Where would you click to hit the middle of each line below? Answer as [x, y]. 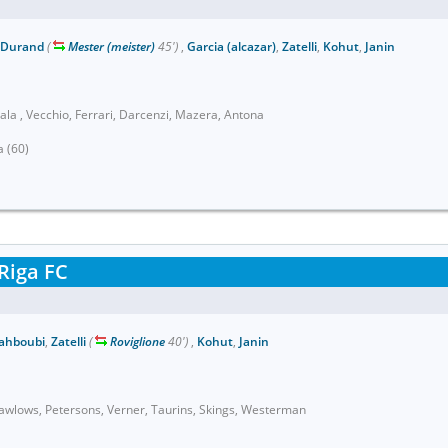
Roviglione [137, 341]
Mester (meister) [111, 46]
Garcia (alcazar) [231, 46]
